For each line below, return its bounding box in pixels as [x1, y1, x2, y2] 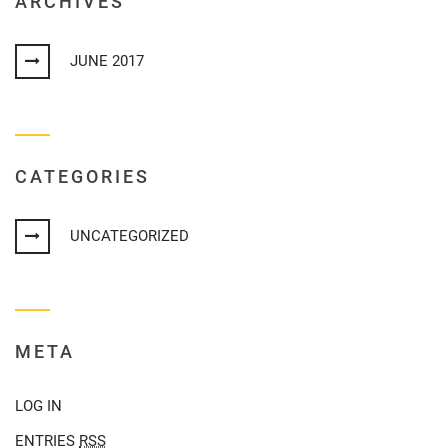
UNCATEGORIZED [70, 227, 189, 245]
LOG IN [15, 397, 62, 415]
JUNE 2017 [70, 52, 144, 70]
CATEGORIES [15, 166, 150, 187]
